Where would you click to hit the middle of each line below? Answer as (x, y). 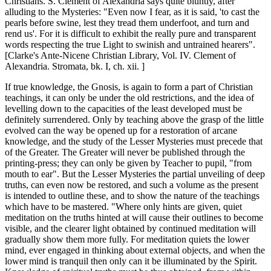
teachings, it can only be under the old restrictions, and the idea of (129, 98)
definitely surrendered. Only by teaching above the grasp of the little (134, 120)
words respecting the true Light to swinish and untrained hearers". (130, 45)
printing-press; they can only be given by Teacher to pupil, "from (128, 163)
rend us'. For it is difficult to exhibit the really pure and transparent (130, 34)
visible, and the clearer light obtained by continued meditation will (130, 229)
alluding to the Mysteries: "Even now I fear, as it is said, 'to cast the (132, 12)
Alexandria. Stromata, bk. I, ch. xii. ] (75, 67)
